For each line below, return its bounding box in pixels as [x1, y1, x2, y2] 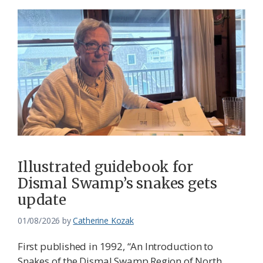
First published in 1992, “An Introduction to [18, 240, 214, 254]
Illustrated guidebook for [18, 158, 193, 177]
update [18, 191, 66, 210]
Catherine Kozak [73, 215, 134, 227]
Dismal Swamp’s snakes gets [18, 174, 217, 193]
